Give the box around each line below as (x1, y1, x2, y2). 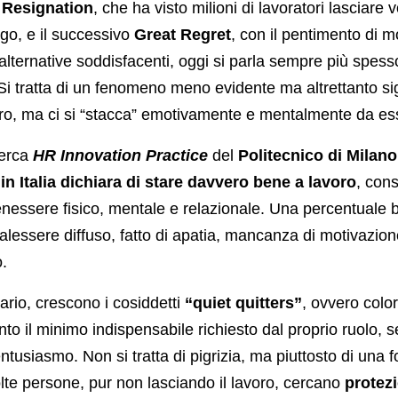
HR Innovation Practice (32, 147, 208, 165)
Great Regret (133, 26, 231, 44)
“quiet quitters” (184, 294, 302, 313)
